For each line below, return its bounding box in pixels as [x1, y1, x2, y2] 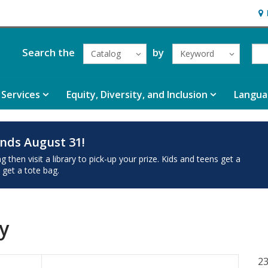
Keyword [179, 48, 214, 59]
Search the [22, 45, 75, 59]
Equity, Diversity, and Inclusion [66, 88, 208, 101]
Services [1, 88, 41, 101]
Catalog [90, 48, 121, 59]
